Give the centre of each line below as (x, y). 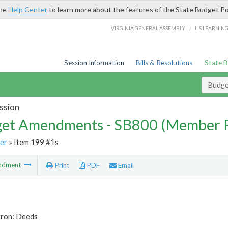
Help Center (28, 9)
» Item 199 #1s (33, 142)
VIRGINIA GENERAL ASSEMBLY (148, 28)
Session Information (94, 63)
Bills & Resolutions (164, 63)
